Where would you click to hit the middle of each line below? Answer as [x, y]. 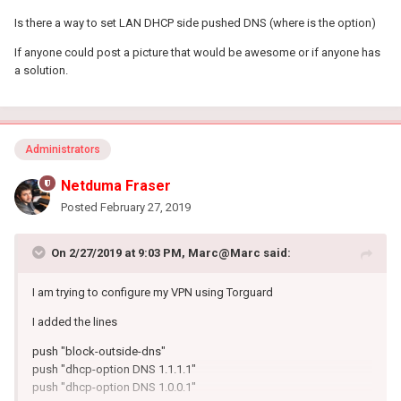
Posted [81, 207]
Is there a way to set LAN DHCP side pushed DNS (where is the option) [195, 22]
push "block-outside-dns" [99, 351]
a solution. [41, 70]
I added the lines [75, 321]
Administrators [63, 149]
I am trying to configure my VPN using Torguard [154, 292]
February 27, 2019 [145, 207]
